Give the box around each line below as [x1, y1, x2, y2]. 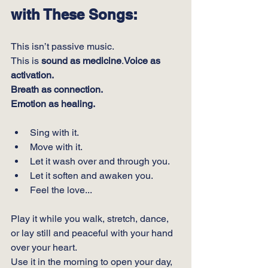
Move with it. [30, 141, 83, 153]
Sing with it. [30, 127, 79, 138]
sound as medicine [41, 55, 121, 66]
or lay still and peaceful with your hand [11, 227, 175, 239]
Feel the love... [30, 184, 92, 196]
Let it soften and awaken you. [30, 170, 153, 181]
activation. [11, 69, 54, 81]
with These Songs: [11, 6, 138, 23]
